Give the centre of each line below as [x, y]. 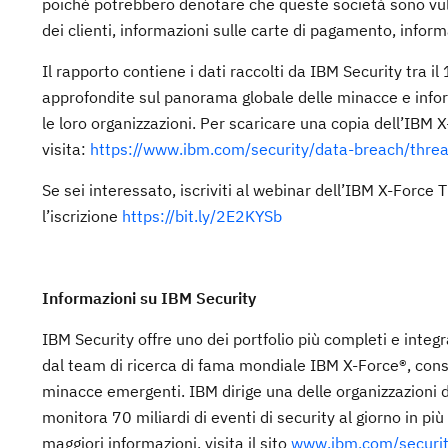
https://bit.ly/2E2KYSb [202, 216]
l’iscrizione [82, 216]
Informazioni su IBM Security [149, 298]
